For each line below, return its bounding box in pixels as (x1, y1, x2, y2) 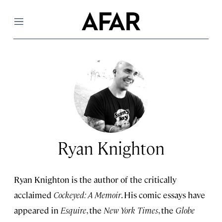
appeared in (14, 205, 60, 216)
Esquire (60, 205, 86, 216)
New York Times (104, 205, 158, 216)
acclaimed (14, 189, 54, 200)
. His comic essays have (121, 189, 205, 200)
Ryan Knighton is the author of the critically (14, 174, 176, 185)
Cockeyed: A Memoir (54, 189, 121, 200)
